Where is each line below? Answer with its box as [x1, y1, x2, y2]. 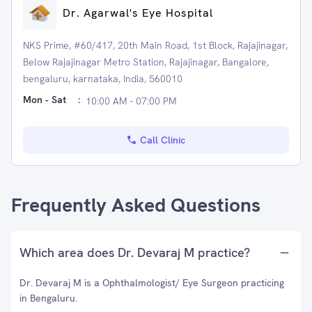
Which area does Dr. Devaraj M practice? [19, 244, 250, 260]
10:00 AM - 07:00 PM [86, 95, 177, 107]
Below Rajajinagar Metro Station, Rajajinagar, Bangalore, [23, 56, 269, 68]
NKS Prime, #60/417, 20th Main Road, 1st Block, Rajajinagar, [23, 39, 288, 52]
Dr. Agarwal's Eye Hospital [63, 6, 213, 20]
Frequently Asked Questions [11, 192, 260, 217]
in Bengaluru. [19, 292, 77, 304]
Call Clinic [139, 134, 185, 146]
